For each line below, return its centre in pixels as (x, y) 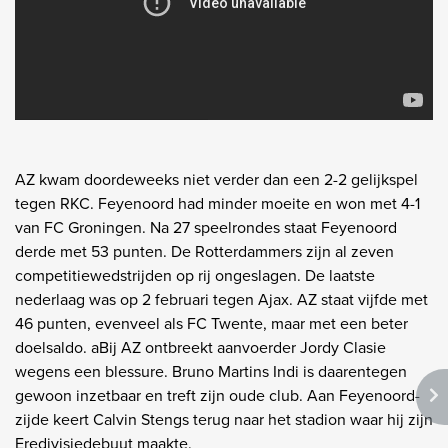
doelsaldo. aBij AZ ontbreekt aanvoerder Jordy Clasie (200, 348)
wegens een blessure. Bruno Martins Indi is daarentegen (211, 372)
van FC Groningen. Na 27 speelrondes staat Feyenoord (206, 228)
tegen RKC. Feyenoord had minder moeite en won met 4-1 (217, 204)
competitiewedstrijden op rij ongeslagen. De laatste (195, 276)
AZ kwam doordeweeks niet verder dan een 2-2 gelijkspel (216, 180)
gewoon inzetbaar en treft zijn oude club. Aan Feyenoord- (217, 396)
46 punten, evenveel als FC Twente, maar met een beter (211, 324)
